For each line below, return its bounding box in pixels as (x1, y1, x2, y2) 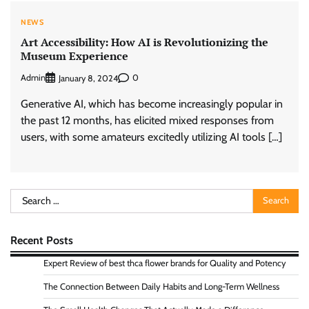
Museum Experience (21, 48, 128, 63)
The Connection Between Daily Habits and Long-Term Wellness (43, 281, 279, 292)
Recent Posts (10, 232, 73, 247)
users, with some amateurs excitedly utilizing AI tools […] (21, 130, 282, 143)
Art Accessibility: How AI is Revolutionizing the (21, 34, 268, 50)
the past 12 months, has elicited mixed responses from (21, 113, 274, 127)
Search (10, 189, 41, 203)
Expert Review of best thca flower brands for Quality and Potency (43, 257, 286, 268)
